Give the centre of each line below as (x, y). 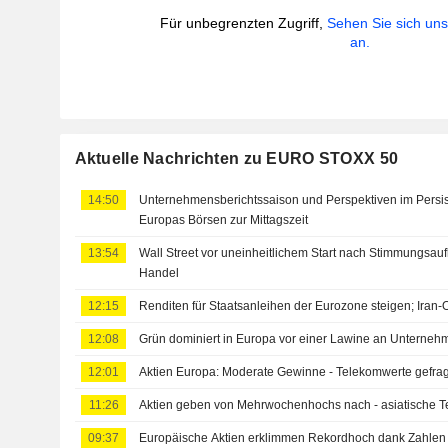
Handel (159, 273)
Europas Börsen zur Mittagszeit (224, 220)
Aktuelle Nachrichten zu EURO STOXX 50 (236, 158)
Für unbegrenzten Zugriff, (244, 23)
